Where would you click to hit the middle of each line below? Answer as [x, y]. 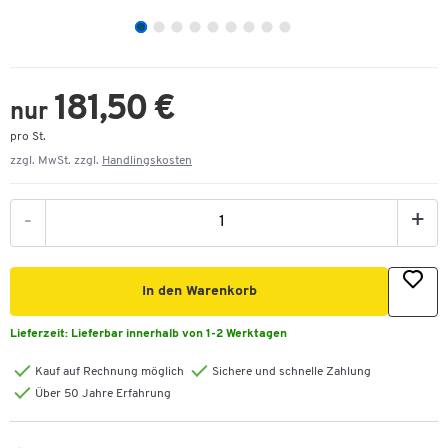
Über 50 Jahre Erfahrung [103, 394]
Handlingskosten [147, 161]
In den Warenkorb [199, 291]
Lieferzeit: [40, 334]
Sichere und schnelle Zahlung [291, 372]
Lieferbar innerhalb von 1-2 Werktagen [179, 334]
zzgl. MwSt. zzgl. [56, 161]
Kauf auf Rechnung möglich [109, 372]
